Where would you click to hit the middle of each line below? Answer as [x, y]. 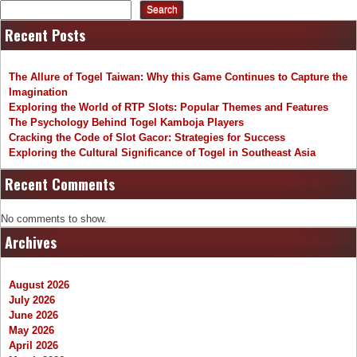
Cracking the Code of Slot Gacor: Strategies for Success [147, 138]
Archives [31, 243]
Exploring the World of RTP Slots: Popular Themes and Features [169, 108]
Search [162, 10]
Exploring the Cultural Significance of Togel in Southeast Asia [162, 153]
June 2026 [33, 316]
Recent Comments [60, 184]
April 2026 [33, 346]
